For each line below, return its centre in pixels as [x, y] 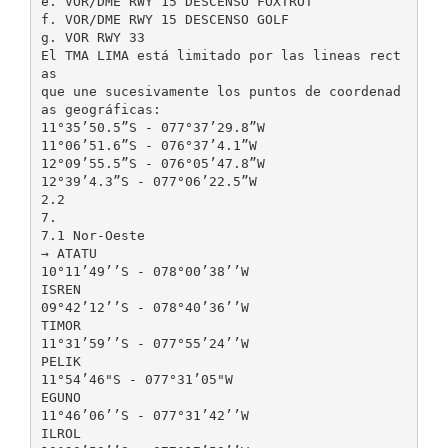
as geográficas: [100, 109]
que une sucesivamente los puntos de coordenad [220, 91]
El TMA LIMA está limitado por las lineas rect [220, 55]
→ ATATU [68, 253]
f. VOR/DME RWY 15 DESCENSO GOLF [164, 19]
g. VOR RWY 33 [92, 37]
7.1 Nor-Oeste [92, 235]
